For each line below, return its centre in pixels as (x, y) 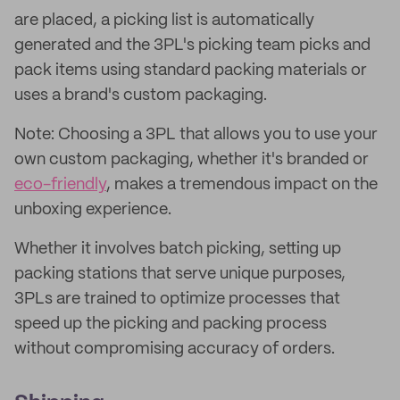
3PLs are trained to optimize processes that (177, 299)
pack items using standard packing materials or (191, 71)
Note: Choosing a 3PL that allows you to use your (196, 135)
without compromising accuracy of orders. (175, 349)
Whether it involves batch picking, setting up (178, 249)
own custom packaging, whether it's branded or (192, 160)
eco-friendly (60, 185)
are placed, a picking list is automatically (164, 21)
